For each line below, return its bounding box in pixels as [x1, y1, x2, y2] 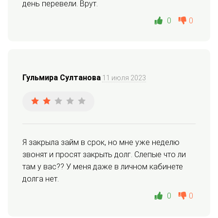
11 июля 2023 [102, 74, 146, 82]
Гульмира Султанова [22, 73, 101, 83]
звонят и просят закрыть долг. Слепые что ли [22, 150, 186, 160]
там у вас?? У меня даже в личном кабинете [22, 162, 183, 172]
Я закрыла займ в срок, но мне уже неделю [22, 138, 180, 147]
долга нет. [22, 174, 59, 184]
